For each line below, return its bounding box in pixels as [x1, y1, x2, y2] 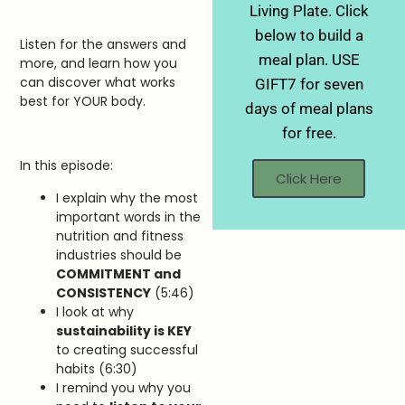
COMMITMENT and [56, 264, 182, 283]
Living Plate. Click [249, 2, 369, 20]
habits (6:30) [56, 359, 138, 378]
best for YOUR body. [20, 92, 146, 111]
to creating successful [56, 340, 199, 359]
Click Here [276, 169, 343, 188]
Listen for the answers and [20, 35, 187, 54]
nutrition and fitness [56, 226, 184, 245]
